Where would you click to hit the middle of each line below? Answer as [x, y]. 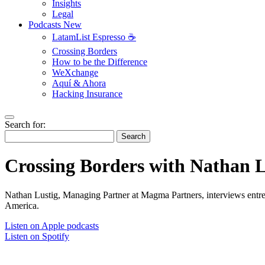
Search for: [25, 125]
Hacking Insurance [87, 94]
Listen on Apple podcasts [52, 225]
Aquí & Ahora [79, 83]
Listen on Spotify [37, 236]
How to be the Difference [100, 62]
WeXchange [75, 72]
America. [22, 205]
